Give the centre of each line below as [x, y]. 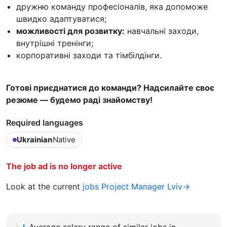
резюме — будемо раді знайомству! [79, 100]
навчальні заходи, [162, 31]
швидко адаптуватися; [61, 18]
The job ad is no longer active [64, 166]
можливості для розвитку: [70, 31]
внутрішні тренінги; [55, 43]
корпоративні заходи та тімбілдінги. [89, 55]
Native [64, 139]
